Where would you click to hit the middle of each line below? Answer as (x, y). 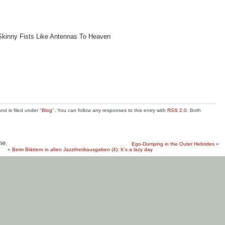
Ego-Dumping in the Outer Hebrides (173, 144)
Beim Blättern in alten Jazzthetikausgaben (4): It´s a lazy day (82, 150)
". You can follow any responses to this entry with (110, 110)
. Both (194, 110)
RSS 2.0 (177, 110)
